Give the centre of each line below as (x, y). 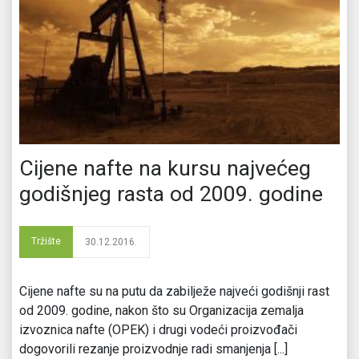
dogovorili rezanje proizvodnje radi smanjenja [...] (153, 349)
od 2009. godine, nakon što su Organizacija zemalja (161, 310)
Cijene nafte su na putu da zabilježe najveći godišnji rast (174, 291)
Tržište (46, 241)
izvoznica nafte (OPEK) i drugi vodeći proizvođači (158, 329)
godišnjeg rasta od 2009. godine (171, 194)
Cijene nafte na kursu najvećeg (165, 168)
